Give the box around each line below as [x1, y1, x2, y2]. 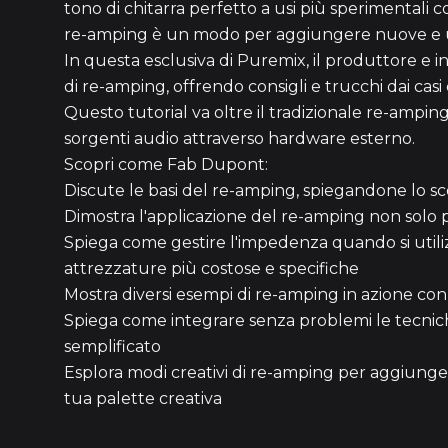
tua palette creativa [64, 389, 222, 408]
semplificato [64, 337, 161, 356]
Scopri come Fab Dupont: [64, 155, 268, 174]
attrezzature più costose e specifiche [64, 259, 359, 278]
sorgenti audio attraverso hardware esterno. [64, 129, 415, 148]
